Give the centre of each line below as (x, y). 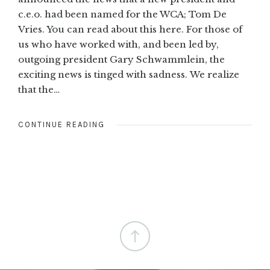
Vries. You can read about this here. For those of (130, 30)
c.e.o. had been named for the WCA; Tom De (122, 14)
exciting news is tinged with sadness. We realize (129, 75)
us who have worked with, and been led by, (118, 45)
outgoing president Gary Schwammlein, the (121, 60)
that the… (39, 90)
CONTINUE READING (61, 125)
